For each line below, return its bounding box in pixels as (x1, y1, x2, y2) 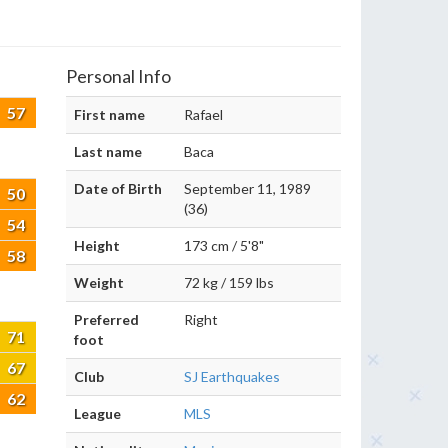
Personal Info (66, 65, 171, 87)
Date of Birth (74, 180, 162, 197)
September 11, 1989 (184, 180, 311, 197)
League (74, 405, 121, 422)
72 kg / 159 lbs (184, 274, 274, 291)
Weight (74, 274, 124, 291)
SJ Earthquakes (184, 368, 280, 385)
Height (74, 237, 120, 254)
